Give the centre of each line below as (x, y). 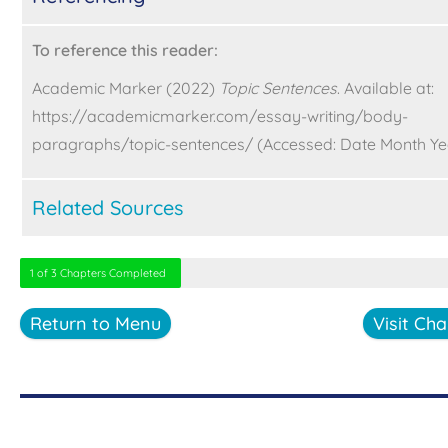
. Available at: (385, 88)
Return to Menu (95, 324)
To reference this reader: (125, 50)
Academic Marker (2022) (123, 88)
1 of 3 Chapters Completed (98, 273)
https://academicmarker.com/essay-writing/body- (220, 116)
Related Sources (107, 208)
